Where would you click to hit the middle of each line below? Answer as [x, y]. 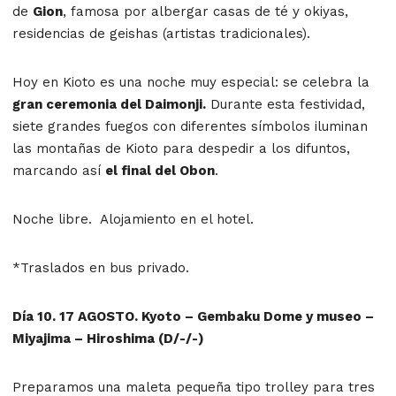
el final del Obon [160, 170]
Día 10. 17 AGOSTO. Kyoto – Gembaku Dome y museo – [193, 316]
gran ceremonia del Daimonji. [109, 104]
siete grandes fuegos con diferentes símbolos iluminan [190, 126]
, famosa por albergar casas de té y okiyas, [206, 11]
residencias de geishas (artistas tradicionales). [161, 33]
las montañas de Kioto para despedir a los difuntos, [181, 148]
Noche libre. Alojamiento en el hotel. [133, 219]
